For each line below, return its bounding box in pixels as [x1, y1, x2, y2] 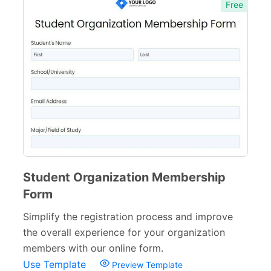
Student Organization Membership [23, 170, 226, 184]
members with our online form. [23, 242, 163, 254]
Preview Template [109, 260, 183, 270]
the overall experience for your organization [23, 226, 225, 238]
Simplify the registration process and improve [23, 211, 233, 223]
